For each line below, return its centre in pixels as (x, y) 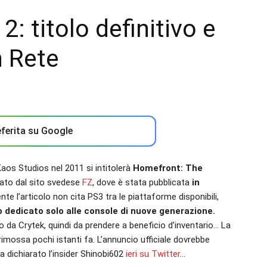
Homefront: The (168, 168)
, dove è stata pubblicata (141, 182)
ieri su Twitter (153, 254)
